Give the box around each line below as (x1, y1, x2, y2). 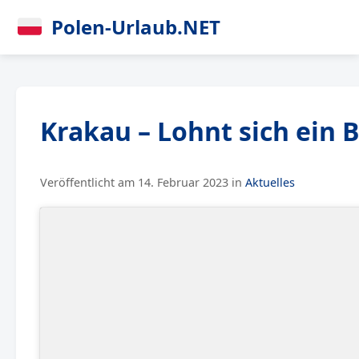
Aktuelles (245, 174, 295, 190)
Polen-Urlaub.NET (51, 14, 221, 40)
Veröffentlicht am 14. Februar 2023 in (40, 174, 245, 190)
